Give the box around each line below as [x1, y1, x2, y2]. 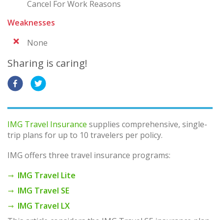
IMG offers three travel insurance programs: [7, 150, 170, 161]
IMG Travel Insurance [7, 118, 87, 130]
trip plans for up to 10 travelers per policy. [7, 129, 163, 140]
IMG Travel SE [18, 185, 69, 196]
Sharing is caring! [7, 56, 87, 70]
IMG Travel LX [18, 200, 70, 212]
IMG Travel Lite [18, 170, 76, 181]
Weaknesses [7, 17, 55, 28]
